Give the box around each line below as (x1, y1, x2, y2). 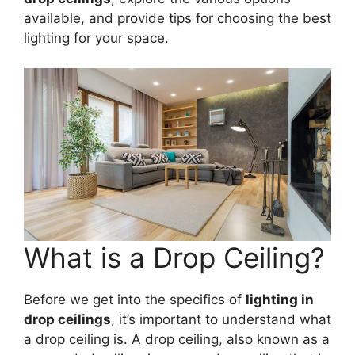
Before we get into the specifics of (24, 292, 246, 308)
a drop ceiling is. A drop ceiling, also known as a (24, 331, 330, 348)
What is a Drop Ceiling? (24, 241, 325, 275)
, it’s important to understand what (111, 311, 331, 328)
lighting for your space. (24, 29, 169, 46)
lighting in (246, 292, 314, 308)
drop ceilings (24, 311, 111, 328)
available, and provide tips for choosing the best (24, 10, 331, 26)
